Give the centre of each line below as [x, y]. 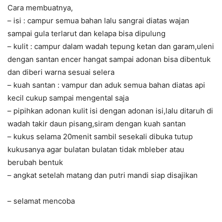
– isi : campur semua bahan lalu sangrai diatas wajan [98, 21]
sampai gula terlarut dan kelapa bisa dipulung [86, 34]
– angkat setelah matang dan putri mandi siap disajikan [103, 175]
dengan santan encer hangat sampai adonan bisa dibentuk [109, 59]
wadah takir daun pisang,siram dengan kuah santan [97, 124]
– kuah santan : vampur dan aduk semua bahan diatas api [106, 85]
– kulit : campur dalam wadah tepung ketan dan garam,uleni [111, 47]
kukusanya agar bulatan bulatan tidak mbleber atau [96, 150]
